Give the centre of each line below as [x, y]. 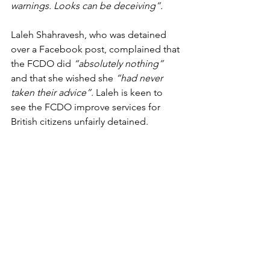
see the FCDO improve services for [87, 107]
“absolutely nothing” [118, 64]
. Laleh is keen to [128, 93]
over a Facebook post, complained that [96, 49]
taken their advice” [51, 93]
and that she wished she [63, 78]
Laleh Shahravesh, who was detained [90, 35]
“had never [140, 78]
